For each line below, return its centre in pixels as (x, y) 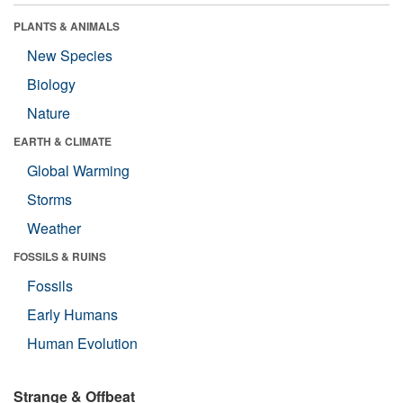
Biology (51, 84)
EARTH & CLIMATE (63, 141)
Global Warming (78, 170)
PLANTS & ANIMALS (67, 26)
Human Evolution (82, 343)
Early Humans (72, 314)
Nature (49, 113)
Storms (49, 199)
